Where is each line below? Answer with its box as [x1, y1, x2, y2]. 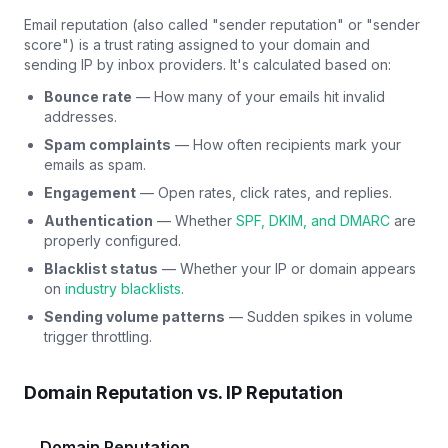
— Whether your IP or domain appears [158, 259, 416, 277]
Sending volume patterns [44, 307, 225, 325]
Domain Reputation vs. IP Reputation [24, 381, 343, 403]
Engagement [44, 183, 136, 201]
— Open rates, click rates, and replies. [136, 183, 392, 201]
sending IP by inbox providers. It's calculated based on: [24, 55, 391, 73]
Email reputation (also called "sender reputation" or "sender [24, 15, 420, 33]
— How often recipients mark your [171, 135, 401, 153]
